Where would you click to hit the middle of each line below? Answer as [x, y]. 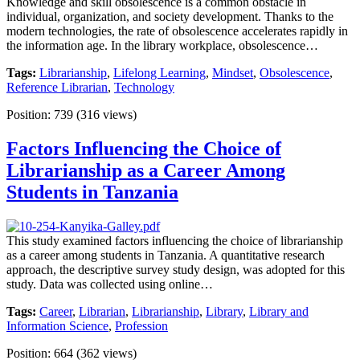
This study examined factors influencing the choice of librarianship [175, 241]
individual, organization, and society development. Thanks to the [170, 17]
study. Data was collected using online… [110, 284]
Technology [144, 88]
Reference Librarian [57, 88]
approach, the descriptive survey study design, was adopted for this [176, 270]
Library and [279, 312]
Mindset [233, 73]
